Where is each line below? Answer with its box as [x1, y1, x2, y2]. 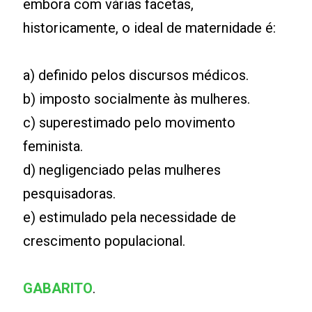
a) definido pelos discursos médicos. [23, 67, 249, 84]
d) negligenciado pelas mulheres [23, 162, 221, 178]
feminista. [23, 138, 84, 155]
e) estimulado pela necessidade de [23, 209, 237, 226]
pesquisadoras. [23, 185, 116, 202]
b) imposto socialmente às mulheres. [23, 91, 251, 107]
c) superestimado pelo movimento [23, 114, 236, 131]
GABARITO [23, 280, 93, 297]
